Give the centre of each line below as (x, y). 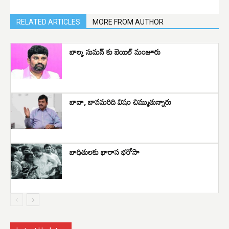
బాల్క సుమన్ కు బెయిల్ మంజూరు (115, 51)
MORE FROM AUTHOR (128, 22)
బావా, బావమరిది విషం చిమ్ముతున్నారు (120, 101)
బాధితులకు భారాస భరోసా (105, 152)
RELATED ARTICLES (48, 22)
